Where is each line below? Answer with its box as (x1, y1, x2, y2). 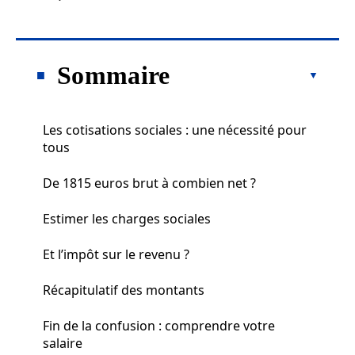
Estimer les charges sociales (43, 209, 211, 227)
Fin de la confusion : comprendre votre (43, 316, 275, 334)
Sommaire (57, 60, 170, 90)
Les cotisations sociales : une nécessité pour (43, 120, 307, 139)
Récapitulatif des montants (43, 281, 204, 299)
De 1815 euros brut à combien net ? (43, 174, 256, 192)
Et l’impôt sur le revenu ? (43, 245, 189, 263)
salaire (43, 334, 82, 352)
